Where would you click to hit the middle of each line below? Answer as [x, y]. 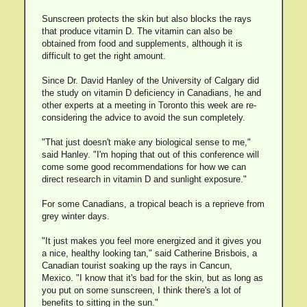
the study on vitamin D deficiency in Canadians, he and [151, 93]
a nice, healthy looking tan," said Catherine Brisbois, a [149, 253]
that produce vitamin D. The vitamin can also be [137, 31]
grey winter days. [75, 216]
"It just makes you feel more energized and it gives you [151, 241]
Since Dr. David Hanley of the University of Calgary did [150, 81]
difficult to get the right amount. [103, 56]
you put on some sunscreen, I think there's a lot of [141, 290]
